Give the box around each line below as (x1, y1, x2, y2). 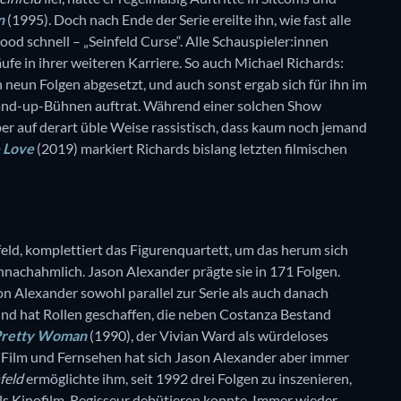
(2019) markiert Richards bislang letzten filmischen (34, 139, 347, 157)
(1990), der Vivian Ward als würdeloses (87, 326, 328, 344)
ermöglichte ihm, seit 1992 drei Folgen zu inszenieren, (23, 369, 352, 387)
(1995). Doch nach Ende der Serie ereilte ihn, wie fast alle (4, 10, 351, 28)
